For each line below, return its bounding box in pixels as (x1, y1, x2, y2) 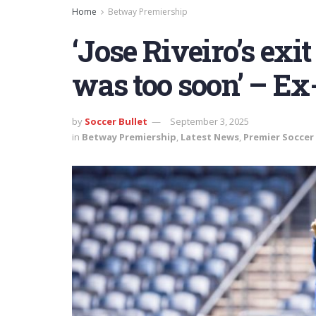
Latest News (181, 130, 239, 143)
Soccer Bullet (85, 114, 147, 128)
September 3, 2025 (170, 114, 249, 128)
